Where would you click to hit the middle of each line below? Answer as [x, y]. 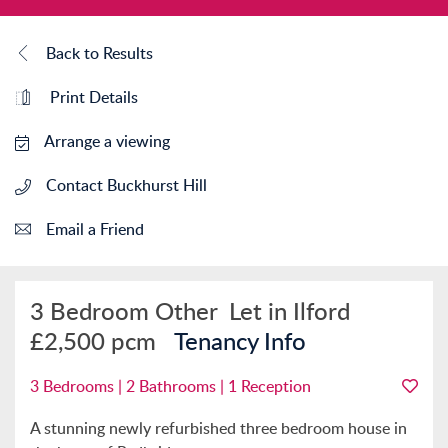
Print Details [92, 97]
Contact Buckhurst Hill [126, 185]
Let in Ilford [289, 310]
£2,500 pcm [102, 340]
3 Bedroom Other [129, 310]
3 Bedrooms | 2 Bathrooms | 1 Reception [170, 386]
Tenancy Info [240, 340]
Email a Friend [95, 229]
